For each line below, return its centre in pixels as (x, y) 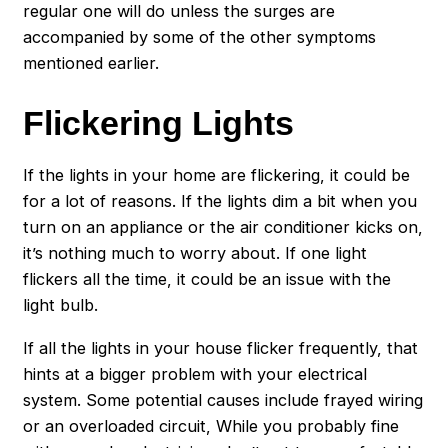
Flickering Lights (159, 122)
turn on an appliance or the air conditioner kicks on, (223, 227)
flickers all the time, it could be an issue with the (207, 279)
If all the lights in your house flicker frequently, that (221, 347)
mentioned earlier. (91, 63)
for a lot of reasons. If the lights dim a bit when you (220, 201)
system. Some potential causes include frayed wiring (223, 399)
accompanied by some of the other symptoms (200, 37)
